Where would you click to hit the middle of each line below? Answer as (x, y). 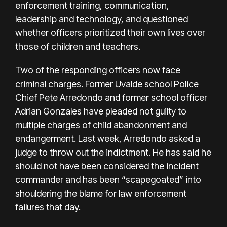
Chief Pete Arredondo (59, 97)
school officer (179, 97)
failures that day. (48, 207)
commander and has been (67, 179)
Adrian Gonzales (48, 111)
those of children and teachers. (78, 46)
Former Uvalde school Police (142, 84)
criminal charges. (49, 84)
